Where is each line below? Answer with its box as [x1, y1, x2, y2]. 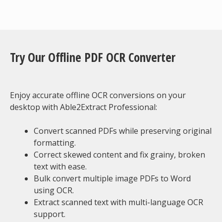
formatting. [34, 137, 76, 148]
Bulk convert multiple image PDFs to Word [34, 173, 191, 184]
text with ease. [34, 161, 87, 172]
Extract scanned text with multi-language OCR [34, 197, 203, 208]
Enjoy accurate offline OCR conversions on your [10, 90, 186, 101]
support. [34, 209, 65, 220]
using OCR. [34, 185, 74, 196]
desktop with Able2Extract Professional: [10, 102, 157, 112]
